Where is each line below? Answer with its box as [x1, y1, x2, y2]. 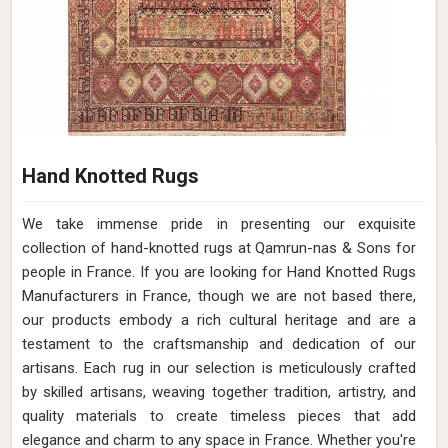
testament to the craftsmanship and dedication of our [22, 335, 416, 353]
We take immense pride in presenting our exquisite [22, 215, 416, 233]
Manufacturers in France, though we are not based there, [22, 287, 416, 305]
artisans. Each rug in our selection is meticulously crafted [22, 359, 416, 377]
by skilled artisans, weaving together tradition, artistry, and [22, 383, 416, 401]
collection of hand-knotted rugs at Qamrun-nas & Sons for [22, 239, 416, 257]
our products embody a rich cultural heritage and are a [22, 311, 416, 329]
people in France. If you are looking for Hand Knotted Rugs [22, 263, 416, 281]
